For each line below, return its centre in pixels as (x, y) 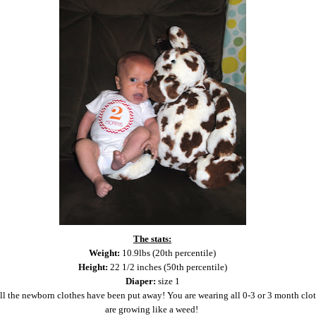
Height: (94, 267)
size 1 (169, 281)
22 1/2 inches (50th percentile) (168, 267)
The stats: (152, 239)
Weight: (105, 253)
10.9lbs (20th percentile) (169, 253)
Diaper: (141, 281)
